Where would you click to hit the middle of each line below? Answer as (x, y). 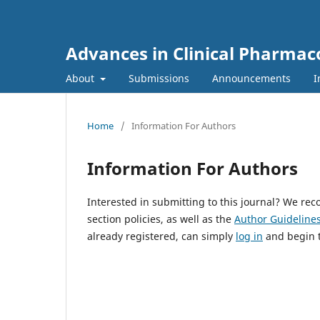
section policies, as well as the (161, 219)
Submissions (159, 78)
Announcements (251, 78)
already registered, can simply (161, 236)
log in (249, 236)
